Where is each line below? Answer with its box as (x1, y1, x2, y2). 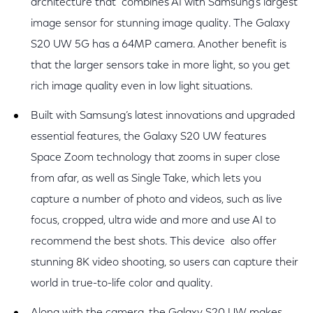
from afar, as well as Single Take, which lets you (31, 173, 261, 184)
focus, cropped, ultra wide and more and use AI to (31, 215, 276, 226)
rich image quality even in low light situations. (31, 81, 253, 92)
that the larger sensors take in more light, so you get (31, 60, 290, 71)
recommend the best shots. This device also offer (31, 236, 277, 247)
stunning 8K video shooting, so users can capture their (31, 257, 298, 268)
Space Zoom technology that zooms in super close (31, 152, 280, 163)
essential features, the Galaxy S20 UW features (31, 131, 266, 143)
